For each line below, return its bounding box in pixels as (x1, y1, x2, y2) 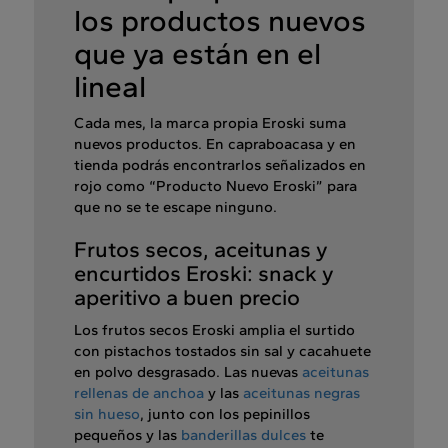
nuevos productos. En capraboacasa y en (74, 135, 356, 154)
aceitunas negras (243, 384, 360, 403)
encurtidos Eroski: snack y (74, 260, 334, 288)
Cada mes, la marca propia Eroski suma (74, 114, 346, 133)
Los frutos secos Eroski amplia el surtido (74, 321, 355, 340)
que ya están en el (74, 35, 321, 73)
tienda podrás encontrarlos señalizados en (74, 156, 366, 175)
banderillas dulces (181, 426, 306, 445)
